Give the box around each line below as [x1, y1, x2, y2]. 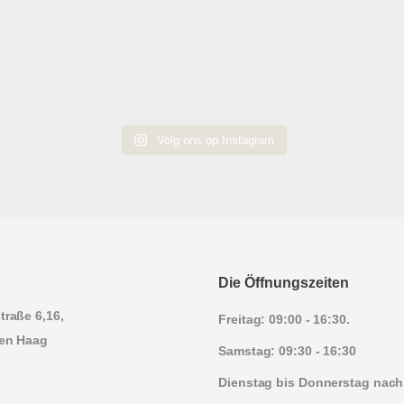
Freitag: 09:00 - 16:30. [218, 311, 350, 326]
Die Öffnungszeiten [218, 274, 350, 290]
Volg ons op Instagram [156, 133, 274, 147]
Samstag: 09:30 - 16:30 [218, 343, 356, 358]
